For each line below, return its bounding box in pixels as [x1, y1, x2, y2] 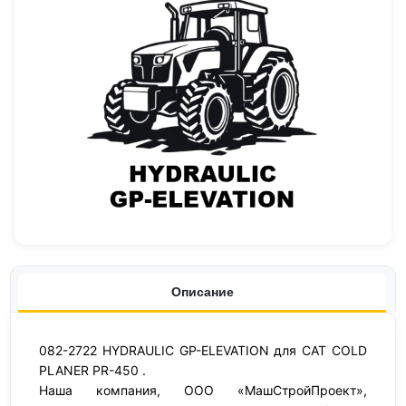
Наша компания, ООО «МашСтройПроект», [39, 382, 367, 398]
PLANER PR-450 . [39, 362, 146, 378]
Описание [170, 285, 234, 299]
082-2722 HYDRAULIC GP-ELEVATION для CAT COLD [39, 343, 367, 358]
